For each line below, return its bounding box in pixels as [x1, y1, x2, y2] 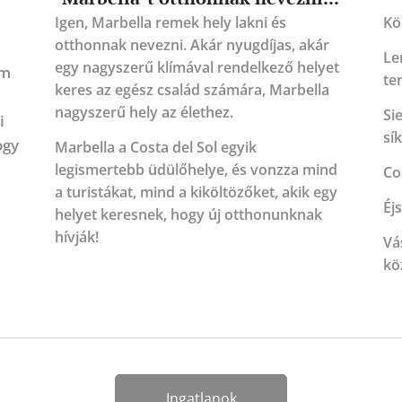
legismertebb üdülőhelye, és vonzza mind [54, 160, 337, 180]
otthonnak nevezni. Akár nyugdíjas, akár [54, 35, 329, 56]
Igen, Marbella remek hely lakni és [54, 13, 286, 33]
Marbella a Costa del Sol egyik [54, 137, 257, 158]
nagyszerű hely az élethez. [54, 102, 233, 123]
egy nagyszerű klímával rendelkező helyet [54, 57, 339, 78]
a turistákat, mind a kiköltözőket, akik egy [54, 182, 337, 203]
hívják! [54, 227, 99, 248]
